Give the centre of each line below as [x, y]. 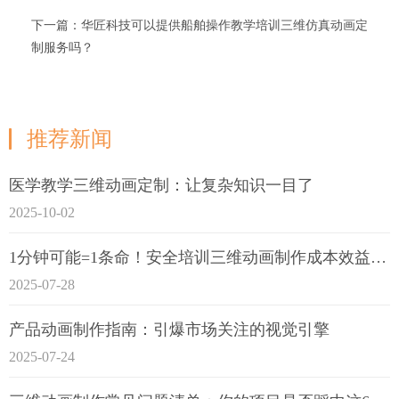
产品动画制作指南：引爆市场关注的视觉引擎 [169, 329]
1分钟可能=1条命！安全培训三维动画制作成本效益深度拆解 [379, 257]
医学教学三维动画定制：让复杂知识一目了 [161, 185]
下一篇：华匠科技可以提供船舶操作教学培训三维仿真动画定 [199, 25]
